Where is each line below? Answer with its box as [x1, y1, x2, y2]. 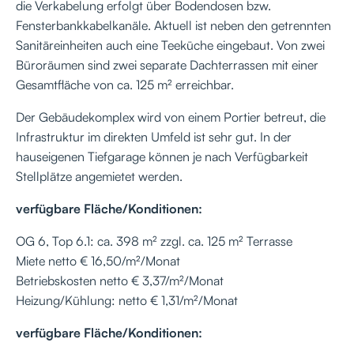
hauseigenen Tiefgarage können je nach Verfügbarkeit [16, 148, 308, 164]
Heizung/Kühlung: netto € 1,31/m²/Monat [16, 292, 238, 308]
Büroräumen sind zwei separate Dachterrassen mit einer [16, 56, 318, 73]
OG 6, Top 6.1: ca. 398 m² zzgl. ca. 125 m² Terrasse [16, 232, 292, 249]
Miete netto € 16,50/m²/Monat [16, 252, 180, 269]
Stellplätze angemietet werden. [16, 168, 183, 184]
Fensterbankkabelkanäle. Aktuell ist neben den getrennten [16, 17, 331, 33]
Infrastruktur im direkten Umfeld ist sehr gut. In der [16, 128, 292, 145]
